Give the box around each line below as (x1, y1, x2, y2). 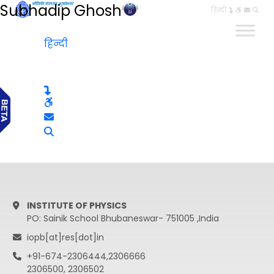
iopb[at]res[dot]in (26, 231, 104, 243)
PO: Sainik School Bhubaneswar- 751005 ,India (26, 212, 219, 224)
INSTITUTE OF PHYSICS (26, 199, 127, 212)
